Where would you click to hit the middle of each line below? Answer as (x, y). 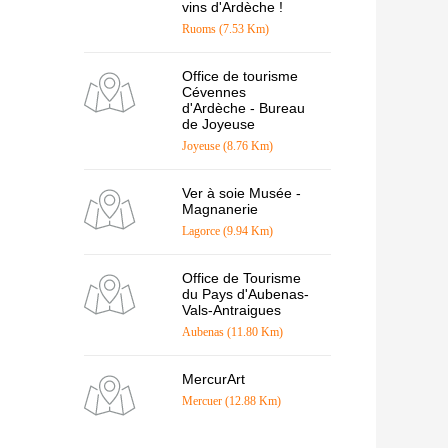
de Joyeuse (218, 124)
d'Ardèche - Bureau (243, 108)
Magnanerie (219, 209)
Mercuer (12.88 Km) (231, 401)
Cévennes (213, 92)
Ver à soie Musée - (241, 193)
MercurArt (213, 379)
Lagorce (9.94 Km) (227, 231)
